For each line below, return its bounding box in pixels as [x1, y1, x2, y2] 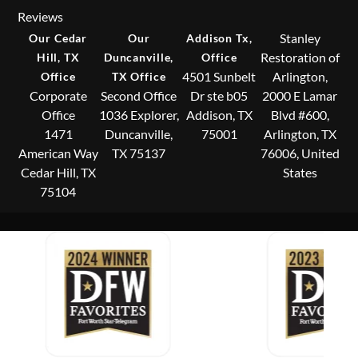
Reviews [18, 9, 64, 25]
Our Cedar [29, 31, 88, 46]
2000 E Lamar [262, 88, 338, 104]
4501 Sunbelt [182, 69, 257, 85]
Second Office [101, 88, 177, 104]
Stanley [279, 30, 320, 46]
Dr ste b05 [190, 88, 249, 104]
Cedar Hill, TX [20, 165, 96, 181]
